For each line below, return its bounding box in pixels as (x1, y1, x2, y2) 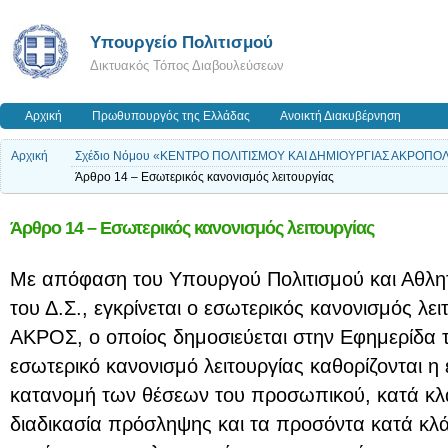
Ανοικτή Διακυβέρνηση (280, 110, 401, 122)
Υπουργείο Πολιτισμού (90, 32, 273, 52)
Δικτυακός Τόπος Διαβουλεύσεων (90, 58, 284, 73)
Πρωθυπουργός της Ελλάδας (92, 110, 250, 122)
